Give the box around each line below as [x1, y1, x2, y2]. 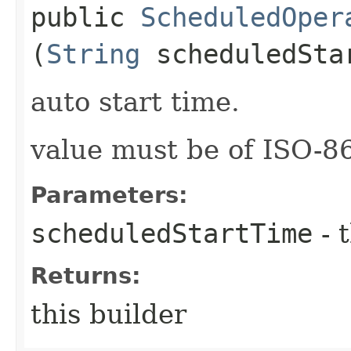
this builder [31, 298, 186, 330]
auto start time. [31, 85, 240, 118]
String [46, 38, 140, 70]
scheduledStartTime [31, 217, 313, 249]
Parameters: [31, 181, 188, 208]
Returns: [31, 262, 141, 289]
